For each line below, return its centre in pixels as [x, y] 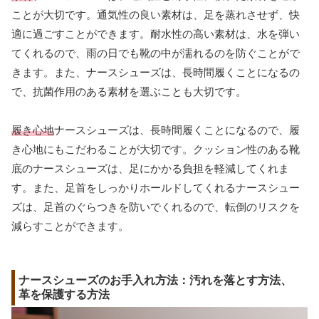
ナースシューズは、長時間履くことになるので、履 [177, 130]
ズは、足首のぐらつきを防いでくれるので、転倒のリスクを [156, 207]
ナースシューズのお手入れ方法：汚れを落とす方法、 [155, 281]
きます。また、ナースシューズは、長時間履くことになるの [156, 73]
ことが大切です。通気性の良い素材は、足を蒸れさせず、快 [156, 15]
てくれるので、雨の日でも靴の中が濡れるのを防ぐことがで [156, 53]
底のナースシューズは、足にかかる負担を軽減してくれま [150, 169]
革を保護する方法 [64, 295]
